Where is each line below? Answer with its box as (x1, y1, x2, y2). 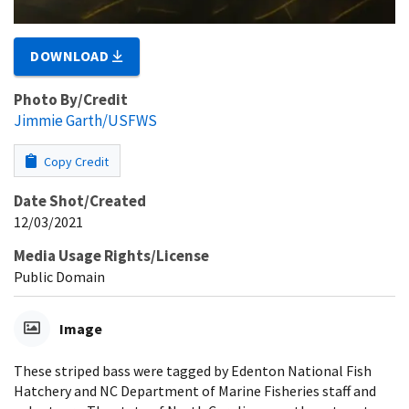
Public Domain (14, 267, 105, 286)
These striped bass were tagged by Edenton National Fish (14, 361, 372, 380)
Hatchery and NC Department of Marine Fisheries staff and (14, 381, 376, 400)
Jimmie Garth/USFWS (14, 110, 157, 131)
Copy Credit (41, 152, 109, 170)
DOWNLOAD (30, 46, 113, 65)
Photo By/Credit (14, 89, 128, 110)
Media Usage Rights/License (14, 245, 209, 266)
